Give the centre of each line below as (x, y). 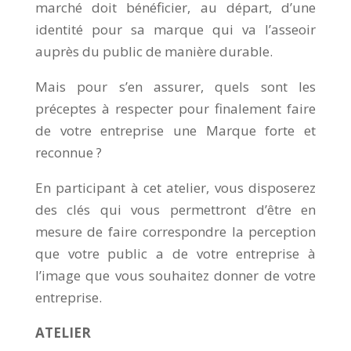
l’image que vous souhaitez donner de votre (175, 276)
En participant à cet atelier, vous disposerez (175, 188)
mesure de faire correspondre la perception (175, 232)
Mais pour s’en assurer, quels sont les (175, 87)
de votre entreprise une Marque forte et (175, 131)
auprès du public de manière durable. (154, 52)
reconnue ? (68, 153)
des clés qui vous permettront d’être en (175, 210)
